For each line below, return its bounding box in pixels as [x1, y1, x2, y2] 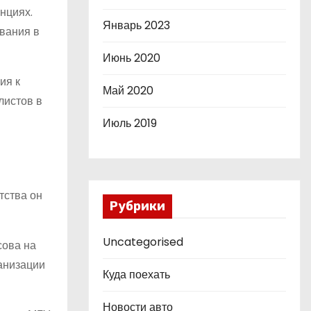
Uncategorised [103, 234, 183, 250]
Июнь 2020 [103, 50, 160, 66]
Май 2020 [103, 83, 153, 99]
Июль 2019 [103, 115, 157, 131]
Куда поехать [103, 267, 170, 283]
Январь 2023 [103, 17, 170, 33]
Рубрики [110, 199, 165, 214]
